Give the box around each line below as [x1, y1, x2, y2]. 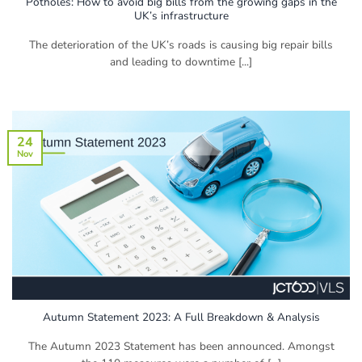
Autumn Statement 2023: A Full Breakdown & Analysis [42, 309, 320, 325]
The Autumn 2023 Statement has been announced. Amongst [27, 338, 335, 354]
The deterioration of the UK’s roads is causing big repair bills [29, 36, 333, 53]
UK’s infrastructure [133, 7, 229, 23]
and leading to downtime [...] [110, 53, 252, 69]
